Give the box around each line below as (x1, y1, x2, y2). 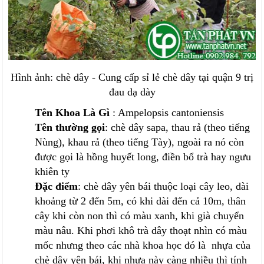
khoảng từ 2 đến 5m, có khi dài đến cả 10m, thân (35, 195, 246, 207)
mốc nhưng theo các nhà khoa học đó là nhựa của (35, 239, 251, 252)
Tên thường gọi (35, 121, 105, 134)
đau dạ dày (108, 86, 156, 98)
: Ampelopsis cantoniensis (113, 107, 225, 119)
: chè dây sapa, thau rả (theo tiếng (105, 121, 250, 134)
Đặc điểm (35, 180, 78, 193)
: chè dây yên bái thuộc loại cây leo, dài (78, 180, 249, 193)
